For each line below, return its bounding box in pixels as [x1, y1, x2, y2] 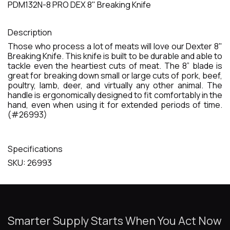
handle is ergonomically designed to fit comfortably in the [8, 89, 222, 101]
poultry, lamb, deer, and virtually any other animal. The [8, 80, 222, 91]
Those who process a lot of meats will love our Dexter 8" [8, 41, 222, 52]
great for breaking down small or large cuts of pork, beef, [8, 70, 222, 82]
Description [8, 27, 52, 39]
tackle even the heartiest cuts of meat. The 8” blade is [8, 60, 222, 72]
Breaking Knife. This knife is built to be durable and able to [8, 50, 222, 62]
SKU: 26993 [8, 157, 52, 169]
